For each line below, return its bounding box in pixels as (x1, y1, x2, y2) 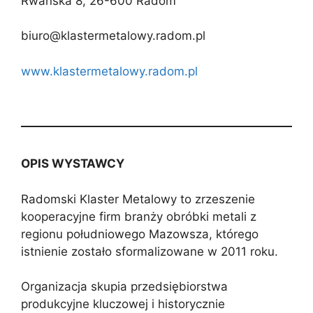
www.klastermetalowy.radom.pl (21, 64, 198, 78)
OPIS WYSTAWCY (21, 156, 124, 171)
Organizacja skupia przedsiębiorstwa (21, 279, 228, 294)
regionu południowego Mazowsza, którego (21, 226, 259, 241)
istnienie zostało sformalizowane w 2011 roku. (21, 244, 278, 259)
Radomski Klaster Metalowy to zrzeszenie (21, 191, 255, 206)
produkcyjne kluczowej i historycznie (21, 297, 225, 312)
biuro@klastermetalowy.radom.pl (21, 29, 205, 43)
